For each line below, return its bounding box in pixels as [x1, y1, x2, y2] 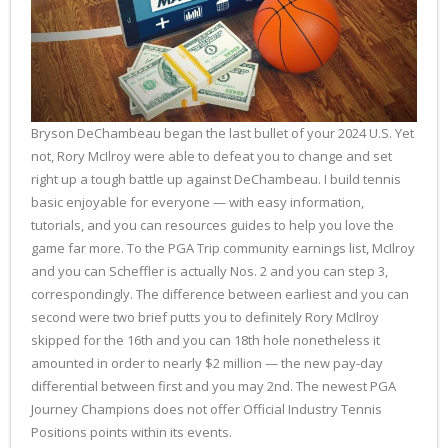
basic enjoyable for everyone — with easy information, [31, 192, 364, 211]
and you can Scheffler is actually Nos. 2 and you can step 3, [31, 261, 388, 280]
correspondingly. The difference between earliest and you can [31, 284, 409, 303]
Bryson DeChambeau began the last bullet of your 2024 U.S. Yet [31, 123, 414, 142]
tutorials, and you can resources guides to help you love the [31, 215, 394, 234]
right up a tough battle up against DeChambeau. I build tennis [31, 169, 401, 188]
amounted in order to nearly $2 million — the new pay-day [31, 353, 383, 372]
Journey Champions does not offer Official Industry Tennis [31, 399, 382, 418]
